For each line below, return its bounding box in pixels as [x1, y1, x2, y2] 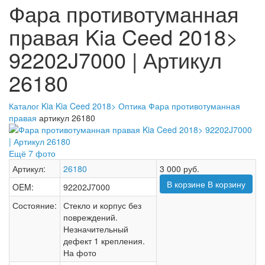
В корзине [167, 178, 205, 190]
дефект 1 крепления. [63, 235, 145, 247]
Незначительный [63, 223, 128, 235]
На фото [63, 247, 96, 258]
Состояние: [12, 199, 57, 211]
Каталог [9, 100, 39, 112]
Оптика [118, 100, 146, 112]
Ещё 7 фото [9, 147, 56, 159]
